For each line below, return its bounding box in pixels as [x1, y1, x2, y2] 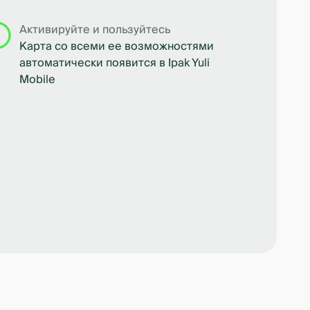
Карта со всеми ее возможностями [19, 37, 214, 56]
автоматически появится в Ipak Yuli [19, 53, 210, 73]
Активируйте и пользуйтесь [19, 20, 170, 39]
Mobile [19, 70, 55, 89]
